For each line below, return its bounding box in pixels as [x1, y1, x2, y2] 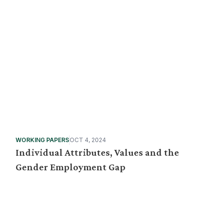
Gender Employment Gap [16, 162, 126, 172]
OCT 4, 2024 [70, 136, 106, 144]
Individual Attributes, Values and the [16, 147, 179, 158]
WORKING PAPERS [16, 136, 69, 144]
